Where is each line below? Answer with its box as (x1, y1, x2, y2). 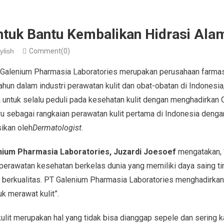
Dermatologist (32, 122, 81, 132)
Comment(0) (28, 46, 70, 55)
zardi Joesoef (122, 146, 176, 156)
